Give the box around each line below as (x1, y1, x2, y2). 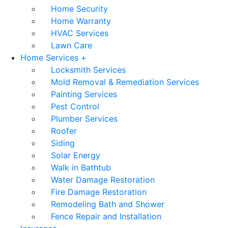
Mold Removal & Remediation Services (51, 76, 199, 87)
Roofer (51, 125, 77, 136)
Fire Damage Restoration (51, 186, 147, 197)
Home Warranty (51, 15, 111, 26)
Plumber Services (51, 113, 118, 124)
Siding (51, 137, 75, 148)
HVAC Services (51, 27, 108, 38)
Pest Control (51, 101, 99, 111)
